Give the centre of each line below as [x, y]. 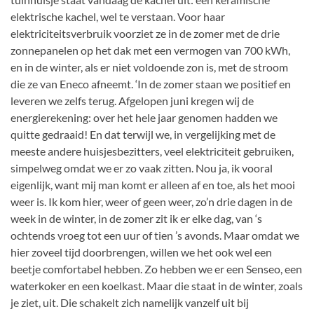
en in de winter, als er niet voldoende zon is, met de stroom [149, 67]
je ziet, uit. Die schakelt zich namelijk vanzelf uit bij [130, 302]
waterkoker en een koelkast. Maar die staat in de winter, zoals [157, 286]
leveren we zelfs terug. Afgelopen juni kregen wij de [132, 101]
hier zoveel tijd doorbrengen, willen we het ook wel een [141, 252]
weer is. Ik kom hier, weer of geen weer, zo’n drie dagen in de [151, 202]
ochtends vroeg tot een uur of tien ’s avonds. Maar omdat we [155, 235]
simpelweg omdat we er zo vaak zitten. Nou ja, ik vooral [142, 168]
